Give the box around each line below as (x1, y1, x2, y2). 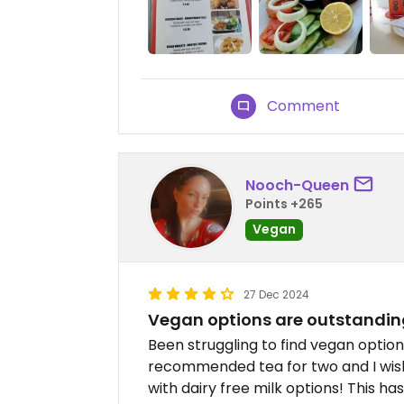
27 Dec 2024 (243, 287, 309, 303)
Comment (267, 96, 341, 117)
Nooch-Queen (245, 174, 349, 196)
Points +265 (245, 194, 323, 213)
